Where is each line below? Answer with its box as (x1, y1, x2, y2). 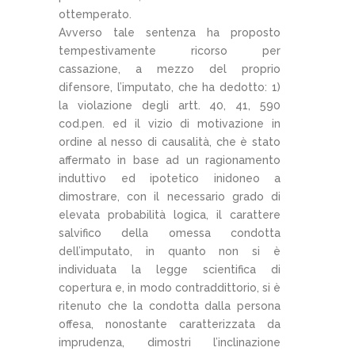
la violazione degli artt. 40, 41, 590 (59, 98, 281, 112)
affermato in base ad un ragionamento (59, 153, 281, 166)
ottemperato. (59, 7, 132, 21)
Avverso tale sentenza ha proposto (59, 25, 281, 39)
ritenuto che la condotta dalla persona (59, 299, 281, 312)
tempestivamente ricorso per (59, 44, 281, 57)
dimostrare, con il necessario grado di (59, 189, 281, 203)
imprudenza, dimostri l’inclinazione (59, 335, 281, 349)
